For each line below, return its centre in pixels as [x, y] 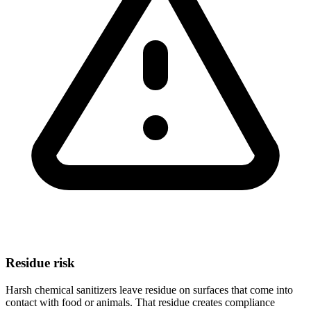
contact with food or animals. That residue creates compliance [140, 303]
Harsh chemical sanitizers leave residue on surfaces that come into [149, 290]
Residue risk [40, 263]
